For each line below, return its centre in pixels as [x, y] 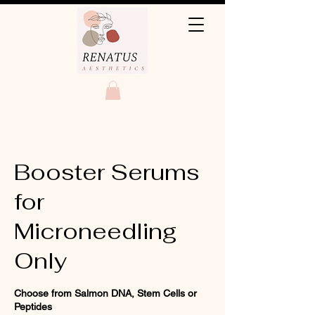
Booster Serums [107, 172]
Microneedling [96, 231]
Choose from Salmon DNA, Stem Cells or [105, 294]
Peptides [33, 307]
